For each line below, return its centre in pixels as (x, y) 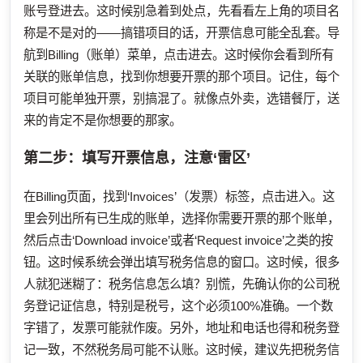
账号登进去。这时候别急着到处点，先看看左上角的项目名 (181, 11)
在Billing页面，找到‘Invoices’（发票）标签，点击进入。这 (179, 196)
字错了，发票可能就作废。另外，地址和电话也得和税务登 (181, 327)
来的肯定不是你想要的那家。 (102, 120)
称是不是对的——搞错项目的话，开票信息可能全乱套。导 (181, 32)
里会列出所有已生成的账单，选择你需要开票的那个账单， (181, 218)
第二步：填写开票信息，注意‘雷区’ (137, 158)
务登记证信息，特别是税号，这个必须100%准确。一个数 (178, 305)
